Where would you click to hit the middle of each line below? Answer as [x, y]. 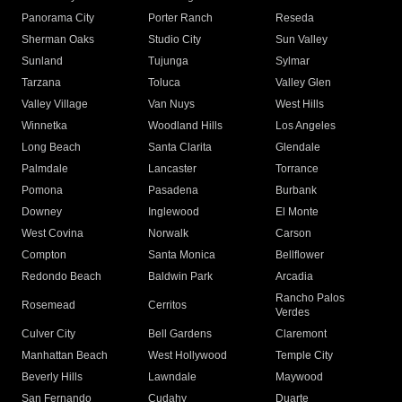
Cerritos [168, 306]
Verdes [292, 313]
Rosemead [48, 306]
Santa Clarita [180, 148]
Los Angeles [305, 126]
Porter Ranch [181, 18]
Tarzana [41, 83]
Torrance [297, 169]
